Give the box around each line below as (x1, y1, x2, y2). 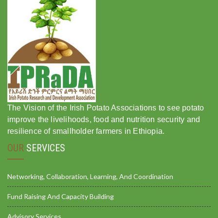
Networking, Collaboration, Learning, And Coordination (7, 172, 173, 181)
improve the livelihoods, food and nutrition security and (7, 115, 200, 124)
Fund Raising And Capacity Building (7, 192, 114, 201)
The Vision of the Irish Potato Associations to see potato (7, 104, 204, 112)
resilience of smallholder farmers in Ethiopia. (7, 127, 165, 136)
